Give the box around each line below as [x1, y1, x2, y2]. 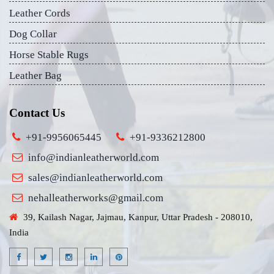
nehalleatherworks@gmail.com [28, 192, 163, 204]
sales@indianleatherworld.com [28, 172, 163, 183]
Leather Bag [9, 70, 62, 81]
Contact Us [9, 106, 65, 119]
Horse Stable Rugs [9, 49, 89, 61]
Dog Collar [9, 28, 57, 40]
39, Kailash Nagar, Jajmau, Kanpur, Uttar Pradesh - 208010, [21, 212, 253, 222]
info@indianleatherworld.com [28, 152, 159, 163]
